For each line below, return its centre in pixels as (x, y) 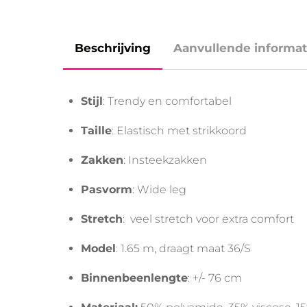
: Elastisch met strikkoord (179, 131)
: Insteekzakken (165, 160)
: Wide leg (159, 190)
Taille (96, 131)
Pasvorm (106, 190)
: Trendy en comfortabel (167, 101)
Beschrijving (112, 48)
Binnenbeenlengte (134, 278)
